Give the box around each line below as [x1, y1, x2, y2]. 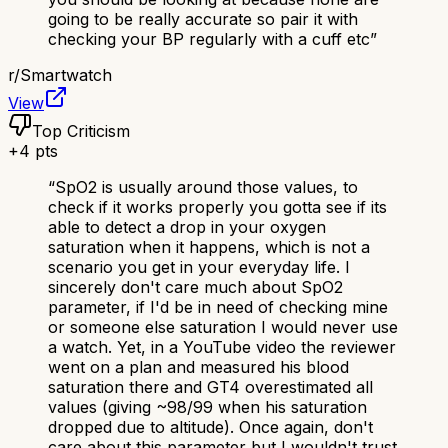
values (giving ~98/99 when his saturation [48, 397, 367, 418]
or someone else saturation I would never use [48, 317, 398, 338]
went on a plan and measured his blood [48, 357, 349, 378]
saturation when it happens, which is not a [48, 237, 370, 258]
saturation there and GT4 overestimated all [48, 377, 373, 398]
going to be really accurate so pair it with [48, 9, 358, 30]
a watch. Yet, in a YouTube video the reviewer [48, 337, 396, 358]
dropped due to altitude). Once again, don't [48, 417, 373, 438]
